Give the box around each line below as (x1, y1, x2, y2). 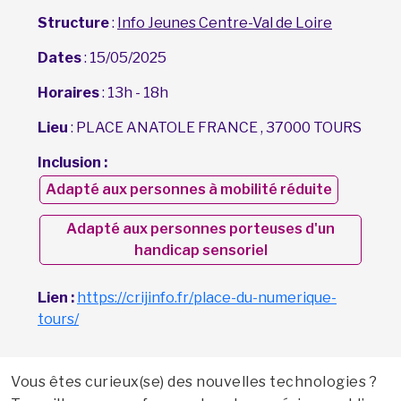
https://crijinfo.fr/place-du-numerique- (77, 288, 337, 306)
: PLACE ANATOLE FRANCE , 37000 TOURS (68, 118, 362, 136)
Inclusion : (38, 153, 107, 171)
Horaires (38, 83, 99, 101)
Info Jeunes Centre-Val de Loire (117, 13, 332, 31)
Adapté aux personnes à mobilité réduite (46, 180, 332, 198)
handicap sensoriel (133, 241, 268, 259)
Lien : (38, 288, 74, 306)
